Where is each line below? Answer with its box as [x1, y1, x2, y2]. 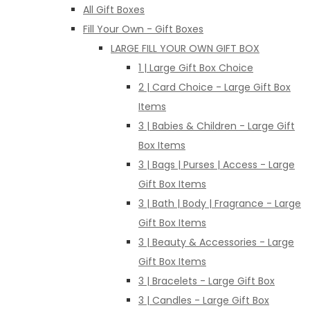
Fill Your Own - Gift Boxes [83, 21, 203, 36]
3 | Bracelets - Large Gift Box [138, 273, 275, 288]
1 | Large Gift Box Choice [138, 60, 253, 75]
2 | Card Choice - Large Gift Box [138, 80, 291, 94]
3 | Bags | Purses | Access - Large [138, 157, 295, 172]
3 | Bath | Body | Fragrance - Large [138, 196, 301, 210]
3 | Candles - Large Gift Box [138, 293, 269, 307]
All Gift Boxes [83, 2, 145, 17]
